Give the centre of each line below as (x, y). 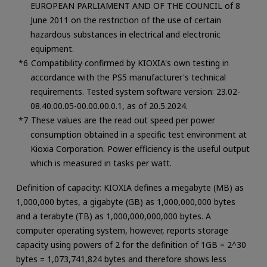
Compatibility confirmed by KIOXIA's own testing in (130, 63)
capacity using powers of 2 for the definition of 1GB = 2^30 (131, 245)
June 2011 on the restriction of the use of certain (125, 20)
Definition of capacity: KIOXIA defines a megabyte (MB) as (130, 188)
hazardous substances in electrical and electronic (125, 34)
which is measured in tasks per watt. (101, 163)
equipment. (52, 48)
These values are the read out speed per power (123, 120)
